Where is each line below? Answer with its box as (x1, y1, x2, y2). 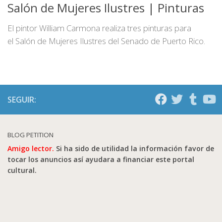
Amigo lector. (7, 143, 54, 153)
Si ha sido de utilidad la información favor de (54, 143, 214, 153)
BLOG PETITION (7, 130, 54, 139)
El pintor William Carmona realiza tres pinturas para (7, 22, 191, 34)
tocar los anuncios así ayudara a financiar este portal (7, 154, 194, 164)
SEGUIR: (7, 94, 36, 105)
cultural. (7, 165, 37, 175)
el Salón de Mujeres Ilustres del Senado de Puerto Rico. (7, 35, 205, 47)
